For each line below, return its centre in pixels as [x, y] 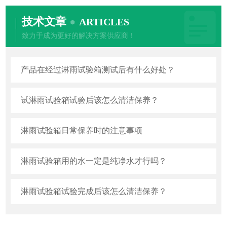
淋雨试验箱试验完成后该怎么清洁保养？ [94, 191]
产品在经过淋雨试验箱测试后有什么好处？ [98, 70]
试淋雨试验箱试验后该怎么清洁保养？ [90, 100]
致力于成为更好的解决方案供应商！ [79, 35]
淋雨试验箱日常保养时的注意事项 [82, 130]
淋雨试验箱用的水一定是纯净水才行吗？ [94, 161]
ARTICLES [104, 22]
